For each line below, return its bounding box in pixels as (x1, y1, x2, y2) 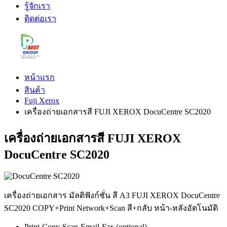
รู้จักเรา (24, 2, 50, 10)
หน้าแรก (24, 73, 55, 82)
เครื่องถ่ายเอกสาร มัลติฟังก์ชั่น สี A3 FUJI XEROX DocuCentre (4, 191, 220, 200)
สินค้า (24, 86, 45, 94)
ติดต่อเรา (24, 14, 56, 23)
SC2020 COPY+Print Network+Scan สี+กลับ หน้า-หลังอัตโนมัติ (4, 203, 218, 212)
